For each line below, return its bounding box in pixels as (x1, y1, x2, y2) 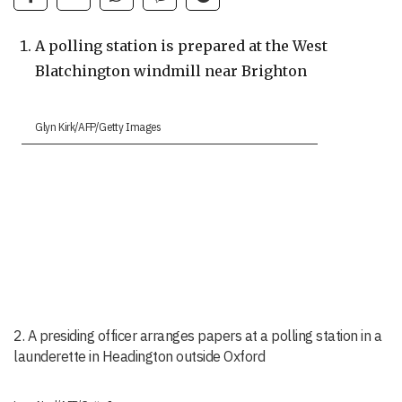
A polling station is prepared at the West (35, 37, 328, 56)
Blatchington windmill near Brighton (35, 62, 307, 81)
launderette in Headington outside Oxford (13, 347, 265, 366)
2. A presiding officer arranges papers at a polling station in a (13, 327, 381, 345)
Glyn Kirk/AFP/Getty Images (35, 119, 162, 135)
